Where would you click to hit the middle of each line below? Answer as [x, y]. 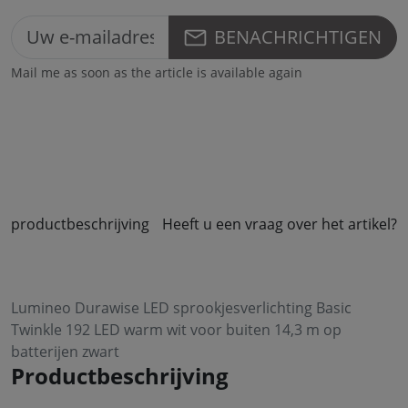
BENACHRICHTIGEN [298, 37]
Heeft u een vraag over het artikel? [280, 224]
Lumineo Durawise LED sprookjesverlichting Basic [181, 308]
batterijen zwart [65, 352]
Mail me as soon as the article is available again [157, 72]
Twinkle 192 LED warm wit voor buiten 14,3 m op [176, 330]
